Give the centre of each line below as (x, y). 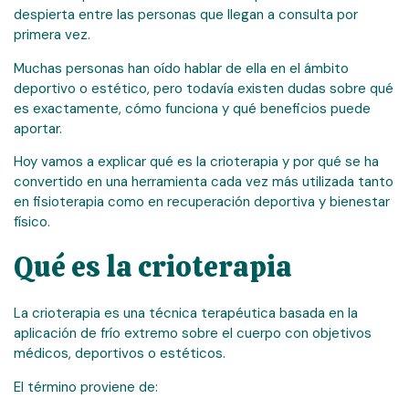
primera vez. (52, 35)
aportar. (38, 128)
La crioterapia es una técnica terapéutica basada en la (186, 314)
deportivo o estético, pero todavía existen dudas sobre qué (204, 88)
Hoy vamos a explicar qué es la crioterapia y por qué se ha (196, 162)
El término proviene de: (86, 387)
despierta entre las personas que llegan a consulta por (186, 15)
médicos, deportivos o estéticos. (120, 354)
